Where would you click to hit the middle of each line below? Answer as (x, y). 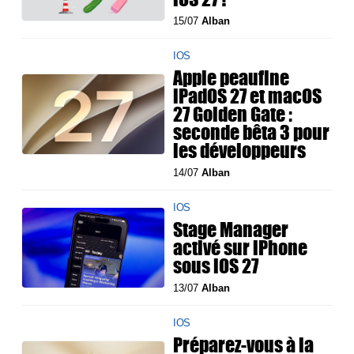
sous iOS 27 (216, 266)
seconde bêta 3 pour (252, 132)
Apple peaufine (232, 78)
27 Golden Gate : (233, 114)
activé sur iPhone (241, 248)
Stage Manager (231, 230)
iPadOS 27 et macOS (248, 96)
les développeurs (240, 151)
